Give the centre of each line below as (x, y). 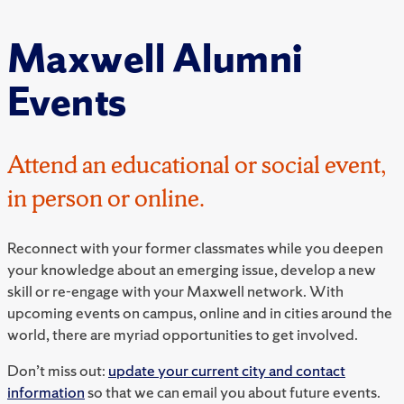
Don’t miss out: (58, 370)
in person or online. (106, 197)
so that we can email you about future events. (233, 391)
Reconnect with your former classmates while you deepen (195, 247)
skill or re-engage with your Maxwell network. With (175, 290)
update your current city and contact (227, 370)
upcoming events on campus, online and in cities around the (200, 312)
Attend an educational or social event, (197, 164)
